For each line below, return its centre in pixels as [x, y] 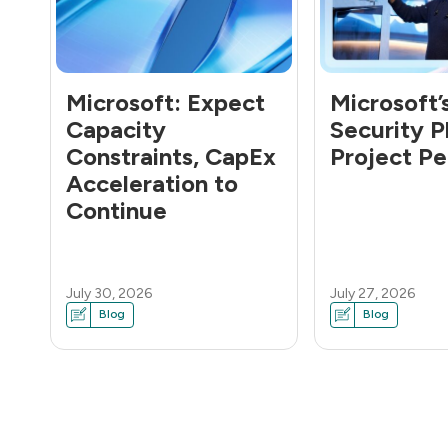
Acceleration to [152, 183]
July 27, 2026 [372, 293]
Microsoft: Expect [165, 102]
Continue [116, 210]
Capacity [116, 129]
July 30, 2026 [109, 293]
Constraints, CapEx [171, 156]
